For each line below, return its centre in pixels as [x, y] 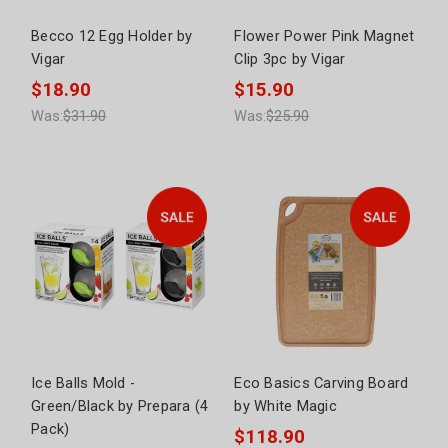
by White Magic [285, 406]
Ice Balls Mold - [83, 383]
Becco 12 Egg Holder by [112, 36]
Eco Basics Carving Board [321, 383]
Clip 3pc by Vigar [290, 59]
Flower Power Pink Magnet [324, 36]
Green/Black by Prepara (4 [120, 406]
